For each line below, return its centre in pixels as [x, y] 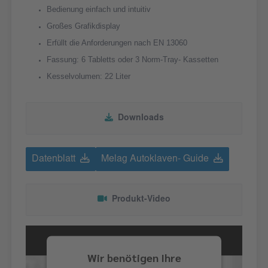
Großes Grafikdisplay [83, 26]
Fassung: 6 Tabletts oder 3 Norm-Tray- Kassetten [133, 60]
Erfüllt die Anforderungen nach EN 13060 [117, 43]
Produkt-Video [140, 200]
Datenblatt [53, 159]
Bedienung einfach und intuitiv [99, 10]
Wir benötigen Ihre [134, 257]
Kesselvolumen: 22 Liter [89, 77]
